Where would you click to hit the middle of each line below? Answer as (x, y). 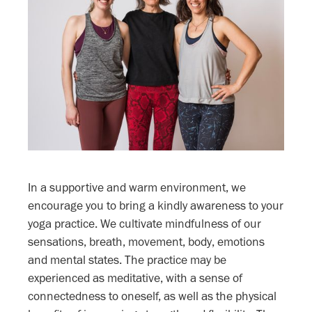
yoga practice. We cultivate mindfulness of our (145, 224)
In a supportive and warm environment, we (137, 188)
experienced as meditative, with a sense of (135, 278)
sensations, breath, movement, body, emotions (146, 242)
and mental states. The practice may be (127, 260)
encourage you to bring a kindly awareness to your (156, 206)
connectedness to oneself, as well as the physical (152, 296)
